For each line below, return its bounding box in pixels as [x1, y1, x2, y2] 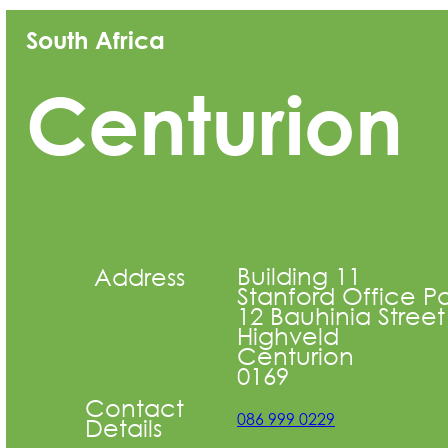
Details [85, 411, 162, 442]
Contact [85, 391, 184, 422]
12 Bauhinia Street [236, 299, 445, 330]
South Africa [26, 25, 165, 54]
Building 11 [236, 259, 361, 290]
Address [94, 260, 185, 291]
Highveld [236, 319, 339, 350]
